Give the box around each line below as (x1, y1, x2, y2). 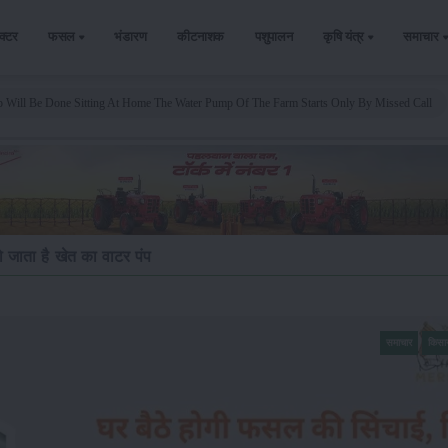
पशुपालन (254, 29, 293, 44)
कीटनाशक (177, 29, 225, 44)
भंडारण (114, 29, 147, 44)
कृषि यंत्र (323, 29, 365, 44)
